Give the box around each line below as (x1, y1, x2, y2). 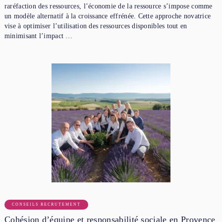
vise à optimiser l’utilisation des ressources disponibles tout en (4, 22, 187, 30)
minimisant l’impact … (4, 32, 73, 40)
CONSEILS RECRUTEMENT (11, 202, 81, 207)
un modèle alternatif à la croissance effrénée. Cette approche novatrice (4, 12, 211, 20)
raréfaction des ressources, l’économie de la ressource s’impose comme (4, 2, 213, 10)
